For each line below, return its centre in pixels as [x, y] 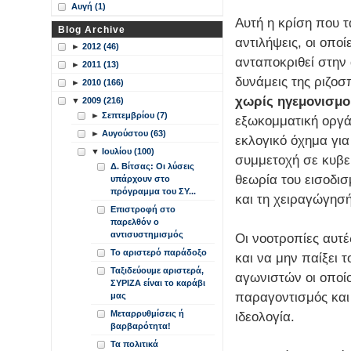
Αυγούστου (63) [134, 133]
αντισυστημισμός [147, 234]
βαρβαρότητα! [141, 326]
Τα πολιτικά [134, 344]
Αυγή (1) [89, 6]
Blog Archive [92, 29]
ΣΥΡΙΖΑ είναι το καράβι [158, 283]
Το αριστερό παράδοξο [159, 252]
